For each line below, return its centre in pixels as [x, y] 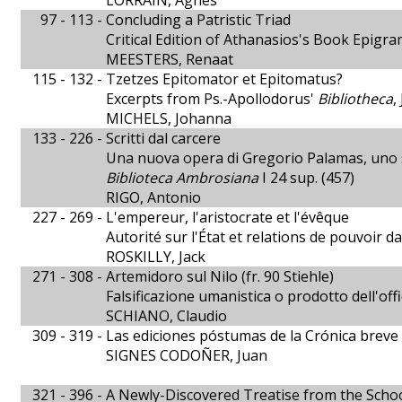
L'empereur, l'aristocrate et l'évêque [227, 217]
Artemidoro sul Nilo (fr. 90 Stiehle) [220, 276]
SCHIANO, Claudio [166, 316]
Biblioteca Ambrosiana [182, 178]
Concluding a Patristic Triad [198, 20]
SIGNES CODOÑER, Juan [187, 355]
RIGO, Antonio [153, 197]
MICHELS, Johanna [169, 118]
